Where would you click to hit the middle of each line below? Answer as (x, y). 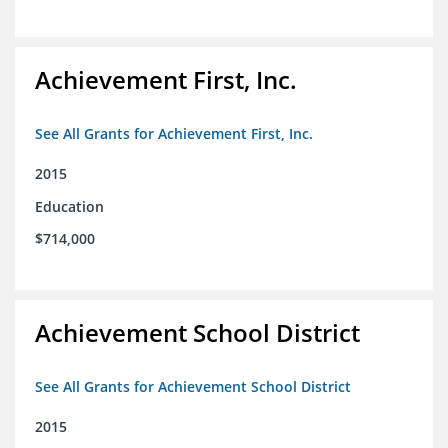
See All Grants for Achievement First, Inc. (174, 134)
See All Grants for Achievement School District (193, 387)
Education (69, 207)
